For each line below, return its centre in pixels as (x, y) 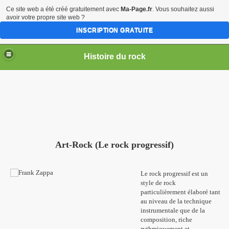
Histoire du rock (114, 56)
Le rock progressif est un (174, 174)
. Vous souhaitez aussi (183, 9)
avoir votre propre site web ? (45, 17)
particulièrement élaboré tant (180, 192)
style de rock (158, 183)
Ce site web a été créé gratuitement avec (63, 9)
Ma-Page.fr (136, 9)
